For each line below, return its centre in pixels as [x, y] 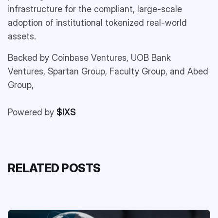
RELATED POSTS [54, 168]
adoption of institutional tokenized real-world [97, 22]
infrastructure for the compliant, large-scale [95, 9]
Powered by [32, 112]
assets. [23, 36]
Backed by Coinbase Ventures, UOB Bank [89, 57]
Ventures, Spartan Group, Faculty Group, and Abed [108, 71]
